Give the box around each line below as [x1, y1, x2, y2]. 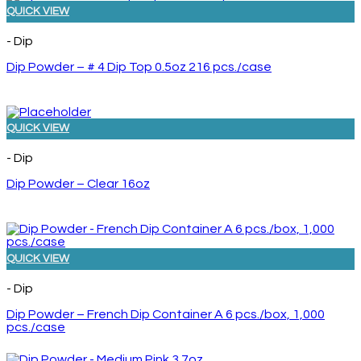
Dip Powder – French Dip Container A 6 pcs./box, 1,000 [6, 307, 325, 321]
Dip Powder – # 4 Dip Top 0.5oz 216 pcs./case [6, 60, 272, 73]
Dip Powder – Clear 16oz [6, 177, 150, 191]
